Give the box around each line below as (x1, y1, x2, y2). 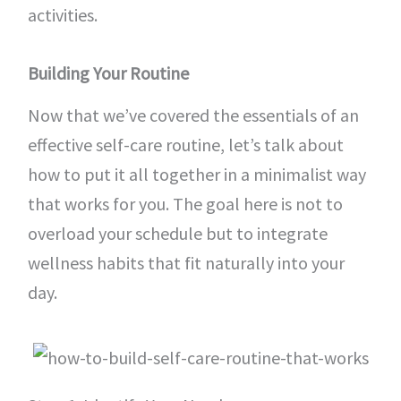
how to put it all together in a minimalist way (27, 163, 366, 185)
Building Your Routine (27, 62, 189, 84)
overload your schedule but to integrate (27, 222, 328, 244)
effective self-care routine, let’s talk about (27, 133, 344, 156)
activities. (27, 4, 98, 26)
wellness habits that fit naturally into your (27, 252, 345, 274)
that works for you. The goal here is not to (27, 192, 343, 215)
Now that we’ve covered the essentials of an (27, 104, 359, 126)
